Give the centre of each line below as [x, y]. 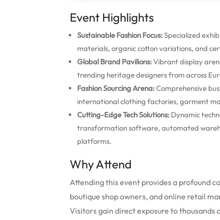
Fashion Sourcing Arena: [116, 88]
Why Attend [101, 164]
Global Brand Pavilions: [114, 62]
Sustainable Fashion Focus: [120, 35]
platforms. [94, 141]
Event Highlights [112, 17]
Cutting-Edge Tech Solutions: [123, 115]
